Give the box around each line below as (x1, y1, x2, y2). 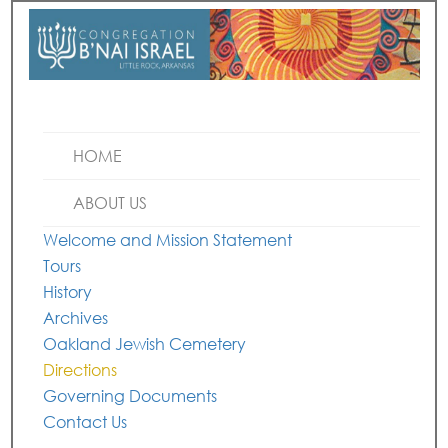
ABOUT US (73, 192, 148, 213)
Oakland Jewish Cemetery (43, 333, 247, 354)
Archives (43, 307, 109, 328)
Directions (43, 359, 118, 380)
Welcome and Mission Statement (43, 229, 293, 250)
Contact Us (43, 411, 128, 432)
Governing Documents (43, 385, 218, 406)
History (43, 281, 93, 302)
